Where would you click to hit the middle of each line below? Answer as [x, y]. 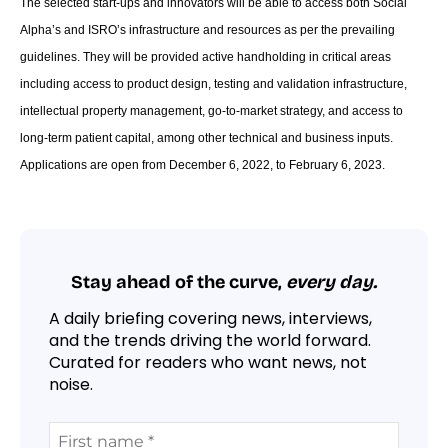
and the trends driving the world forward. [210, 340]
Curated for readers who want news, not [208, 362]
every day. [331, 282]
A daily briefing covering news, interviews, [210, 318]
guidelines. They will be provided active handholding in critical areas [205, 56]
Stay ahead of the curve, [178, 282]
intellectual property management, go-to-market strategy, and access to [211, 110]
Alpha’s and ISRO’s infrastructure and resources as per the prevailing [207, 29]
